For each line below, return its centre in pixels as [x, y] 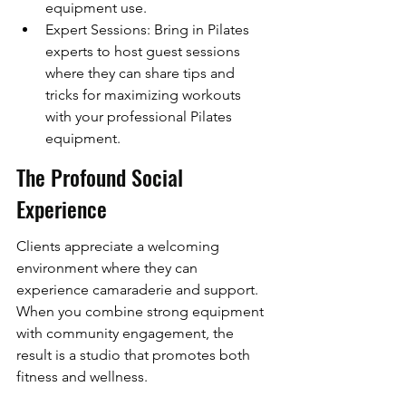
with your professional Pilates [140, 117]
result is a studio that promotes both [135, 355]
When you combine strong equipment [142, 312]
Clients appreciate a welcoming [120, 246]
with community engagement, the [127, 333]
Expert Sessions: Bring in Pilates [149, 30]
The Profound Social [102, 176]
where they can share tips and [142, 73]
